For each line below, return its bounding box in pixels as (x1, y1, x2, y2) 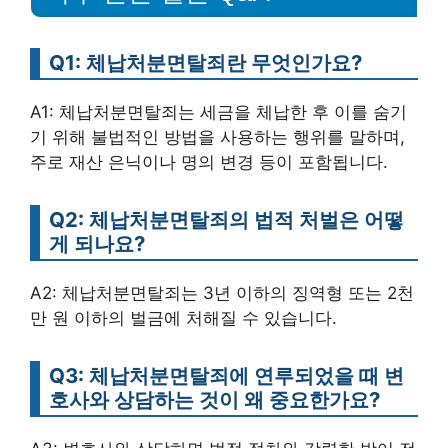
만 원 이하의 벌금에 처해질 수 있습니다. (30, 308, 337, 328)
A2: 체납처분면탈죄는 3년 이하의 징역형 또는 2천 (30, 283, 414, 303)
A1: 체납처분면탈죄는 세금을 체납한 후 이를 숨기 (30, 102, 407, 122)
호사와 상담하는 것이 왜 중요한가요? (49, 387, 380, 412)
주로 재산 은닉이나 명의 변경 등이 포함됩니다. (30, 152, 388, 172)
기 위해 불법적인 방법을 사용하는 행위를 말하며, (30, 127, 405, 147)
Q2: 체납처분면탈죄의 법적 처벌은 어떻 (49, 207, 404, 232)
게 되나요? (49, 231, 145, 256)
